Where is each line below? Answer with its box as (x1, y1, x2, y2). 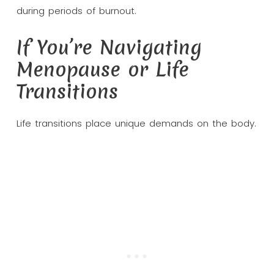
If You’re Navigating (16, 34, 202, 61)
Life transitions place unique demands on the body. (16, 116, 256, 130)
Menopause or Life (16, 56, 189, 83)
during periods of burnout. (16, 4, 136, 17)
